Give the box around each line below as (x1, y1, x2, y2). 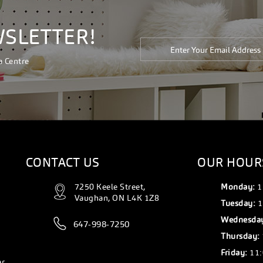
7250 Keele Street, (74, 181, 146, 192)
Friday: (221, 247, 248, 258)
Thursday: (221, 231, 260, 241)
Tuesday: (221, 198, 256, 208)
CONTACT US (25, 154, 100, 170)
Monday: (221, 181, 255, 192)
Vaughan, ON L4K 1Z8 (74, 193, 160, 203)
